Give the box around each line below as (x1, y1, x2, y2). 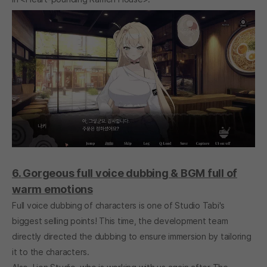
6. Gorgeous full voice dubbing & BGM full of (12, 166, 237, 179)
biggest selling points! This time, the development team (12, 215, 228, 226)
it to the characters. (12, 246, 89, 257)
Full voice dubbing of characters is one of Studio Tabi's (12, 200, 225, 210)
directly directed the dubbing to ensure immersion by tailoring (12, 231, 252, 241)
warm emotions (12, 182, 93, 195)
